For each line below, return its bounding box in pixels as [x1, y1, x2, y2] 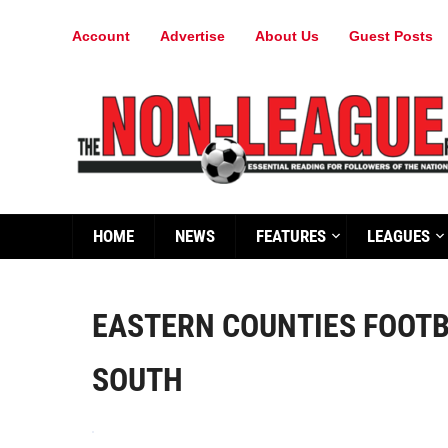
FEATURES [256, 226, 326, 246]
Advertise [160, 27, 225, 44]
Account [72, 27, 130, 44]
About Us [255, 27, 319, 44]
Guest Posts [349, 27, 433, 44]
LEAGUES [367, 226, 430, 246]
